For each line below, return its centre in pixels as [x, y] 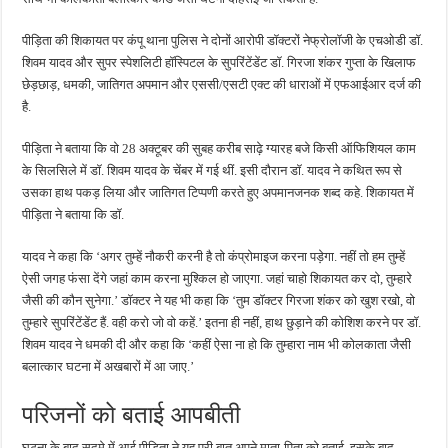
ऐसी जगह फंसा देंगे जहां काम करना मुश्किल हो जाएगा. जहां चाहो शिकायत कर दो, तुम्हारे [217, 278]
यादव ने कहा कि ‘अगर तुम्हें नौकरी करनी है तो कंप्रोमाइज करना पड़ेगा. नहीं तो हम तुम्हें [214, 256]
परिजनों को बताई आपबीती [131, 414]
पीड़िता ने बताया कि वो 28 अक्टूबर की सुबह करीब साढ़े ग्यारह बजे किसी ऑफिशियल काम [219, 148]
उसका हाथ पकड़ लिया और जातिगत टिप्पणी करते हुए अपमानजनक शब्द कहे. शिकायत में [218, 192]
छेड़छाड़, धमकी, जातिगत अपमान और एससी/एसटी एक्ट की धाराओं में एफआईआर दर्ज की [222, 84]
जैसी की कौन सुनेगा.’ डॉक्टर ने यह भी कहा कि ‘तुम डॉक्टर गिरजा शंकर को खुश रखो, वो [219, 300]
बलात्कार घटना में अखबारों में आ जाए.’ [108, 366]
